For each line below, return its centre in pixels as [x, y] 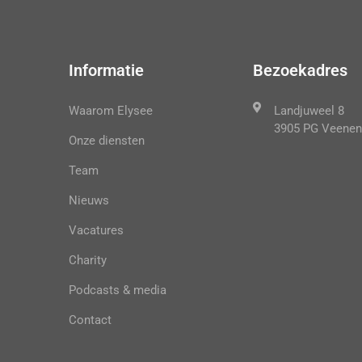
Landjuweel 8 [309, 111]
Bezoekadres [300, 70]
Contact [90, 320]
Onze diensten [107, 141]
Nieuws [89, 200]
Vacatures [96, 230]
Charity [88, 260]
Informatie [106, 70]
